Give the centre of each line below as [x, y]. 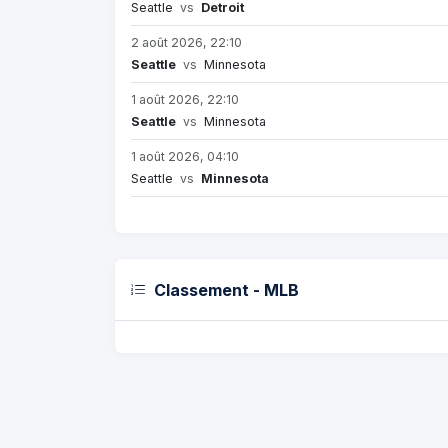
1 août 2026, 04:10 [185, 157]
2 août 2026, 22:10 [186, 43]
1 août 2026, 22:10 [185, 100]
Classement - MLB [226, 289]
